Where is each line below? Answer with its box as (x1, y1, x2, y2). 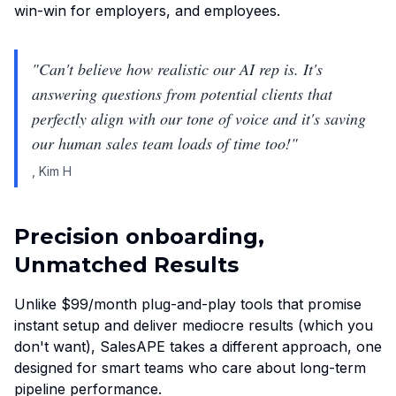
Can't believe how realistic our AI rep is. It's (39, 58, 323, 80)
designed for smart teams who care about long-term (14, 359, 366, 377)
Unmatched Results (14, 252, 239, 278)
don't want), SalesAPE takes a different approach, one (14, 338, 382, 356)
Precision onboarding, (14, 224, 264, 250)
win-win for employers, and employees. (14, 2, 280, 20)
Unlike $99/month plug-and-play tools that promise (14, 295, 362, 314)
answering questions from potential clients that (32, 83, 332, 105)
